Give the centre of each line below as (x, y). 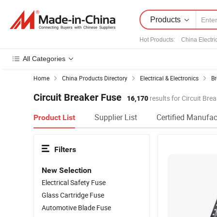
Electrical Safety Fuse (74, 182)
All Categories (44, 59)
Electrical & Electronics (169, 78)
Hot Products (156, 40)
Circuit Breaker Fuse (77, 97)
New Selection (67, 170)
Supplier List (116, 117)
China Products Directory (95, 78)
